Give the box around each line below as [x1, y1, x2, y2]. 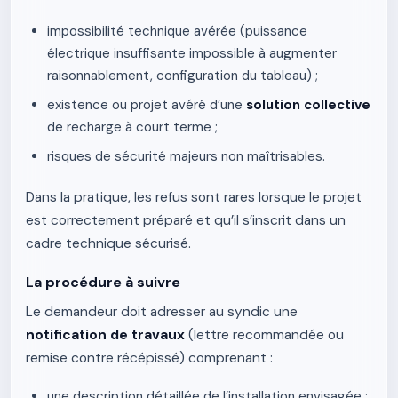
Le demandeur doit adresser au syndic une [26, 303, 298, 321]
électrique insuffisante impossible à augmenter [47, 44, 337, 62]
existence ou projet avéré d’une [47, 96, 246, 114]
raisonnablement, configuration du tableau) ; [47, 67, 318, 84]
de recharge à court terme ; [47, 118, 218, 136]
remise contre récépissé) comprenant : [26, 349, 273, 367]
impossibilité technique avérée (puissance [47, 22, 307, 40]
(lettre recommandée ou [185, 326, 344, 344]
